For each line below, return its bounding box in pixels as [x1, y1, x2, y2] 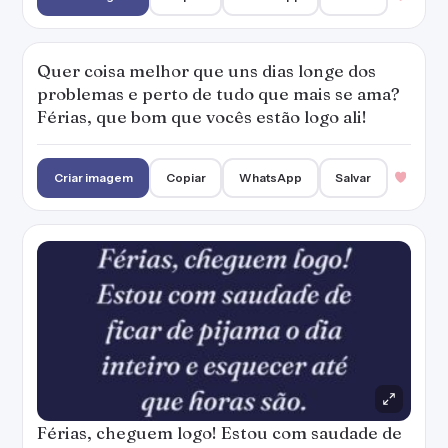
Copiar [165, 170, 206, 185]
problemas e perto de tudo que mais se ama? [37, 83, 400, 104]
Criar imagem [53, 170, 133, 185]
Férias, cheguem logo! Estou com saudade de [37, 422, 402, 443]
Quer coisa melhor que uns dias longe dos [37, 60, 376, 81]
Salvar [335, 170, 372, 185]
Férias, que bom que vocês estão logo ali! [37, 106, 367, 127]
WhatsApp [239, 170, 303, 185]
